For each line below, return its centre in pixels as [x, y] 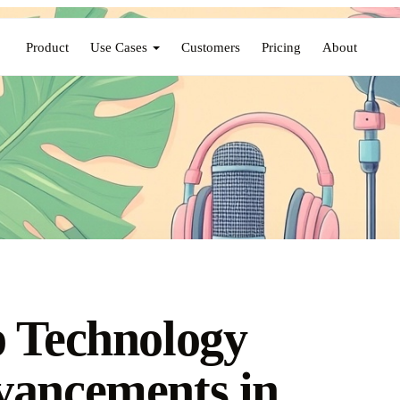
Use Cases [119, 46]
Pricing [282, 46]
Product [48, 46]
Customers [211, 46]
